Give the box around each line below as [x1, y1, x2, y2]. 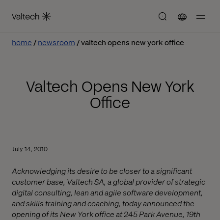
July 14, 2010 [12, 144, 48, 153]
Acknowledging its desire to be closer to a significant [12, 165, 192, 176]
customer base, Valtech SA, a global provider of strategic [12, 176, 205, 187]
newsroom [38, 37, 75, 47]
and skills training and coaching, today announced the [12, 198, 194, 208]
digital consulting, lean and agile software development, [12, 187, 203, 197]
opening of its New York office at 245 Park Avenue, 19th [12, 209, 200, 219]
